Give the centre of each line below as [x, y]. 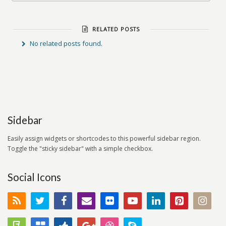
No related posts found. [66, 43]
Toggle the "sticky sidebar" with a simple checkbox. [80, 149]
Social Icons [34, 177]
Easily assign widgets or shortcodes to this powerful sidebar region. [104, 138]
